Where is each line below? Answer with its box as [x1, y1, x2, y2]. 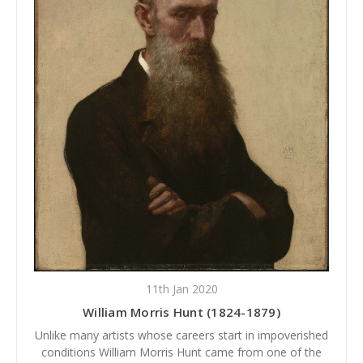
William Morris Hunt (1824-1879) [83, 303, 280, 320]
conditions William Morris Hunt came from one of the [41, 344, 322, 360]
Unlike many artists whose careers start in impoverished [35, 327, 328, 343]
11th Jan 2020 [145, 280, 218, 297]
